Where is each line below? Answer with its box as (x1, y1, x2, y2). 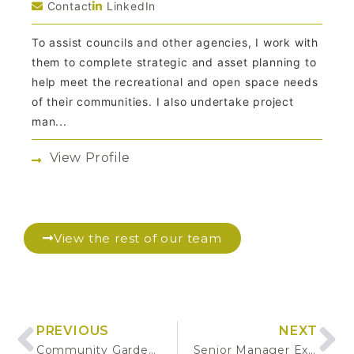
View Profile (49, 150, 130, 166)
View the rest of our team (53, 231, 222, 247)
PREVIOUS (36, 323, 110, 339)
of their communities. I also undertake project (32, 95, 294, 109)
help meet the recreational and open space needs (32, 75, 318, 89)
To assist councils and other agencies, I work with (32, 36, 318, 50)
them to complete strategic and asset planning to (32, 55, 317, 70)
